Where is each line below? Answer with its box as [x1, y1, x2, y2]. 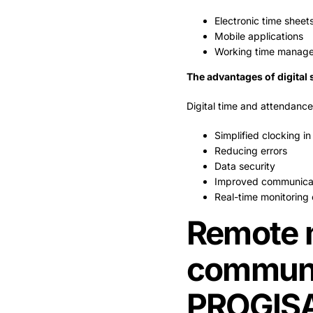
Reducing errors [214, 145, 287, 157]
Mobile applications [214, 30, 303, 43]
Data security [214, 160, 275, 173]
